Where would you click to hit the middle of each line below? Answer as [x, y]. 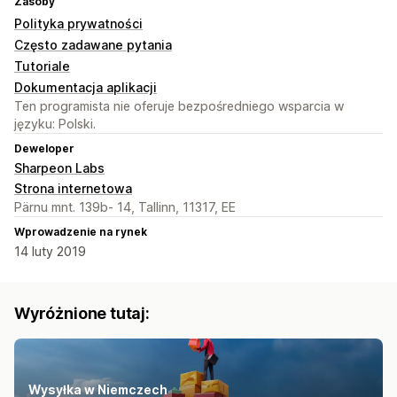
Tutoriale [42, 66]
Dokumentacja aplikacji [86, 88]
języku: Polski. [55, 124]
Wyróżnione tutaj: [82, 314]
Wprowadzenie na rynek [81, 232]
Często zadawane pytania [93, 45]
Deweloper [44, 149]
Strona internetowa [73, 189]
